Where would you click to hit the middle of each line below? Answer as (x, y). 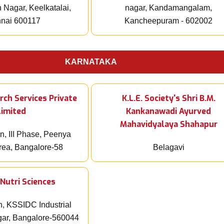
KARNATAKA (91, 62)
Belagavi (168, 147)
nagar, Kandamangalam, (168, 8)
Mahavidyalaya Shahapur (168, 124)
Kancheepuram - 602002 (168, 21)
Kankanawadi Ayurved (168, 111)
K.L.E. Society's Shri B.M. (168, 98)
